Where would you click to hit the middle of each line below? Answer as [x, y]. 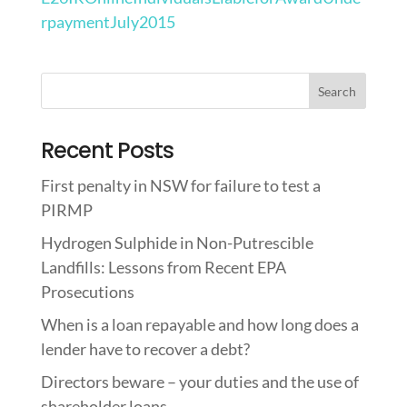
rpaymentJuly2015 [108, 22]
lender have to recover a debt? [145, 349]
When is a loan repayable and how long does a [199, 324]
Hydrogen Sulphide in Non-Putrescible [177, 243]
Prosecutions [87, 292]
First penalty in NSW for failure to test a [180, 185]
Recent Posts [107, 150]
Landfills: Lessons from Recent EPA [163, 267]
